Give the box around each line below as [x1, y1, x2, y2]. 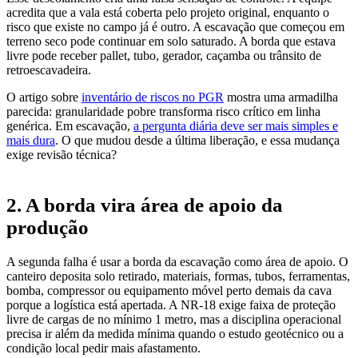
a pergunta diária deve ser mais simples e [133, 118, 338, 133]
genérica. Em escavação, [6, 118, 133, 133]
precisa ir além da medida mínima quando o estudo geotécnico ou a [6, 327, 344, 341]
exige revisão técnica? [6, 147, 117, 161]
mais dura [6, 133, 55, 147]
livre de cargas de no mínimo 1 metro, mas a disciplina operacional [6, 312, 341, 327]
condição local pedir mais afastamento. [6, 341, 201, 356]
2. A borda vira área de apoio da [6, 193, 283, 216]
